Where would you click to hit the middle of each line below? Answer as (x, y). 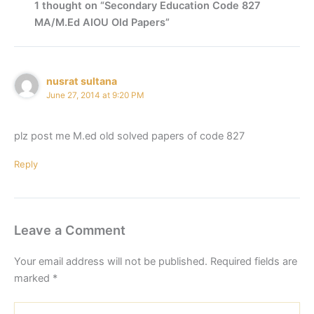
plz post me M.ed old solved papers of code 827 (129, 136)
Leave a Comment (70, 230)
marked (33, 278)
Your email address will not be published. (111, 261)
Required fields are (254, 261)
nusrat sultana (82, 81)
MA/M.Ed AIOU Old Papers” (102, 23)
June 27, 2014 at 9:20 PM (96, 95)
